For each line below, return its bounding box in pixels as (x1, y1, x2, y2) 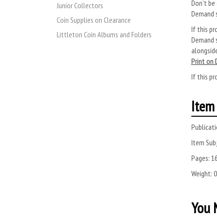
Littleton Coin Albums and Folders (57, 30, 152, 40)
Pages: (191, 153, 210, 163)
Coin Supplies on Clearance (57, 15, 131, 25)
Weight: (191, 168, 212, 178)
